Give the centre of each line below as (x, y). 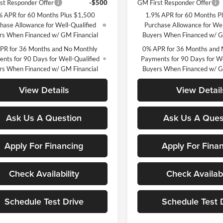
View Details (44, 90)
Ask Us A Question (44, 117)
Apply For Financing (44, 145)
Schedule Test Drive (44, 201)
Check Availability (44, 173)
